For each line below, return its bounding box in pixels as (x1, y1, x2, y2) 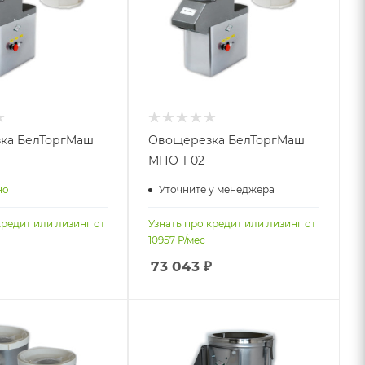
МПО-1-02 (148, 152, 205, 168)
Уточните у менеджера (159, 183, 275, 196)
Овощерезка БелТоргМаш (148, 132, 306, 147)
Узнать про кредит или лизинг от (148, 217, 317, 230)
